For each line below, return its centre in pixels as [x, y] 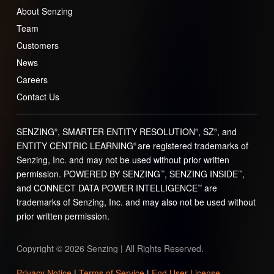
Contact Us [38, 96]
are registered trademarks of [193, 145]
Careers [32, 79]
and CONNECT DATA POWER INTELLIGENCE [107, 187]
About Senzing [44, 11]
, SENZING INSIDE [201, 173]
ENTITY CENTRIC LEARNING [75, 145]
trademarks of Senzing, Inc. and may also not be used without [136, 202]
